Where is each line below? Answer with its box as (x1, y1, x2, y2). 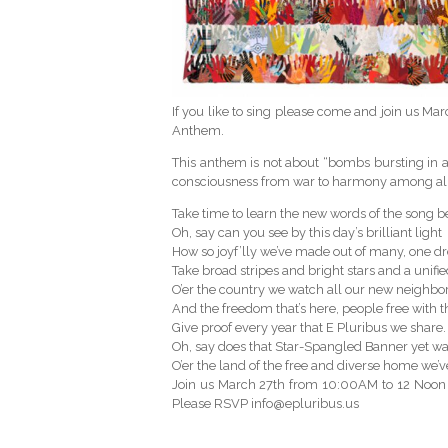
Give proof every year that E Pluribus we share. (172, 319, 446, 335)
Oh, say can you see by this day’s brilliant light (172, 224, 442, 240)
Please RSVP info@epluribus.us (172, 395, 359, 411)
